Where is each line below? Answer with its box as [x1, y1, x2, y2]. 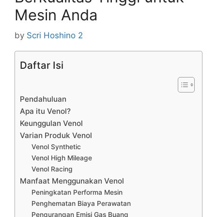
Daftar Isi [20, 59, 63, 71]
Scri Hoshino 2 [27, 30, 83, 40]
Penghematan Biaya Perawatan [31, 199, 131, 207]
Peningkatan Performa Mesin [31, 188, 123, 196]
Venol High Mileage [31, 154, 93, 162]
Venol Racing [31, 165, 73, 173]
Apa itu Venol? [20, 106, 71, 116]
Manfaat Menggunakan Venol [20, 176, 124, 186]
